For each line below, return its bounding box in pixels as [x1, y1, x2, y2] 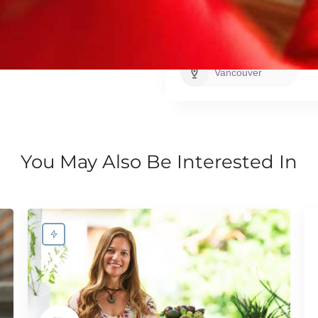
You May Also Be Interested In [21, 150, 297, 174]
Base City [192, 34, 241, 48]
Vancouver [214, 67, 262, 79]
